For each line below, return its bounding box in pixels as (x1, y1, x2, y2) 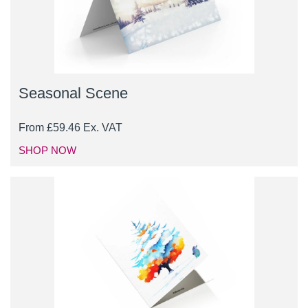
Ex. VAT (83, 122, 122, 134)
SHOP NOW (19, 144, 76, 157)
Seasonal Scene (19, 85, 128, 102)
